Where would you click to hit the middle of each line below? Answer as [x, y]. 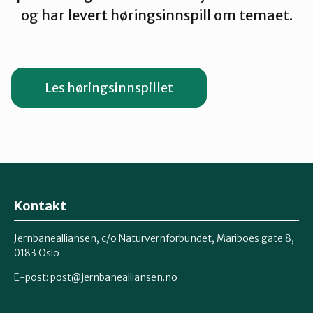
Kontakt [40, 206]
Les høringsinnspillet [109, 88]
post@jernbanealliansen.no [114, 277]
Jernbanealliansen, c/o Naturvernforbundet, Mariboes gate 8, [154, 238]
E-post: [32, 277]
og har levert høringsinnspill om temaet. [156, 15]
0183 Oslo [37, 253]
